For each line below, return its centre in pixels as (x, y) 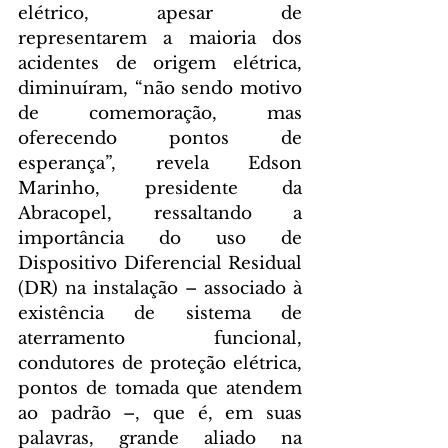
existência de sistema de (160, 314)
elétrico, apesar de (160, 14)
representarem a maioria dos (160, 39)
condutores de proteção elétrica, (160, 364)
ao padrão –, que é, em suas (160, 414)
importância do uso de (160, 239)
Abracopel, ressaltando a (160, 214)
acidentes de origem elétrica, (160, 64)
